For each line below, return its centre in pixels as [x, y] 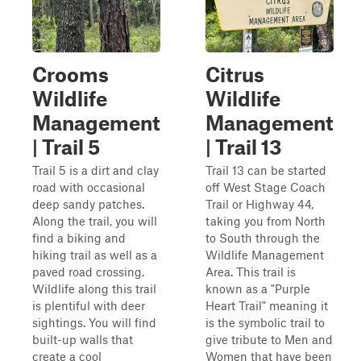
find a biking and [79, 238]
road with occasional [89, 187]
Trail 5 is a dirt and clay [95, 170]
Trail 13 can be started [266, 170]
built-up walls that [83, 339]
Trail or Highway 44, [259, 204]
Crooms [71, 74]
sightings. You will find [94, 322]
